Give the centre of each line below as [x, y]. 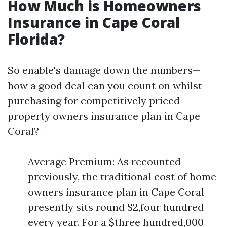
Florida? [36, 39]
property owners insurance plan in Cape [104, 116]
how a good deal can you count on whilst [105, 85]
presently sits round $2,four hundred [116, 207]
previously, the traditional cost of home [122, 177]
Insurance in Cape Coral [94, 22]
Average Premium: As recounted [104, 161]
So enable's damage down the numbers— [104, 70]
